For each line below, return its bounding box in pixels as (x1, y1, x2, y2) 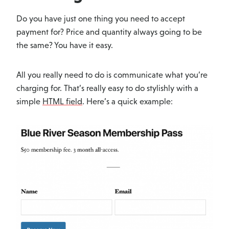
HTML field (42, 97, 82, 107)
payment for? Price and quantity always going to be (16, 27, 202, 37)
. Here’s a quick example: (82, 97, 173, 107)
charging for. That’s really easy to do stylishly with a (16, 83, 198, 94)
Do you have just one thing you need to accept (16, 14, 185, 24)
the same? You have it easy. (16, 40, 113, 51)
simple (16, 97, 42, 107)
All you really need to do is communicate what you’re (16, 70, 208, 80)
